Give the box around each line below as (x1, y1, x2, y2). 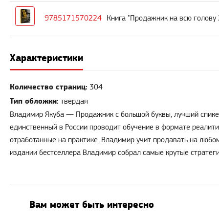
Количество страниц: (10, 83, 88, 92)
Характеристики (10, 52, 83, 64)
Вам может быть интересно (29, 199, 154, 211)
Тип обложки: (10, 97, 59, 106)
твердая (61, 97, 88, 106)
